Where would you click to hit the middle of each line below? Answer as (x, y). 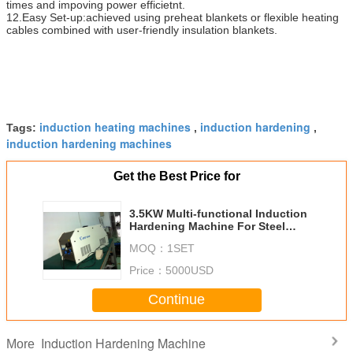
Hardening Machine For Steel (207, 226)
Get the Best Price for (176, 176)
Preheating (158, 238)
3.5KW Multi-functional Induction (218, 213)
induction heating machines (115, 126)
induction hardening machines (89, 143)
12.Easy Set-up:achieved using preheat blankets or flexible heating (173, 17)
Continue (176, 300)
